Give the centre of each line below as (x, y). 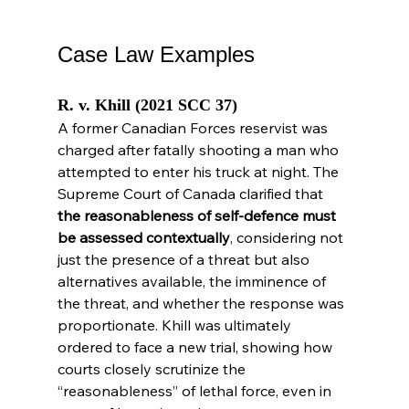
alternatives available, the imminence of (193, 282)
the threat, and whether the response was (202, 304)
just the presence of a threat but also (185, 260)
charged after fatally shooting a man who (199, 150)
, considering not (288, 238)
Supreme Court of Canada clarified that (192, 194)
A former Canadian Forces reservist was (194, 128)
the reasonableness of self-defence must (198, 216)
